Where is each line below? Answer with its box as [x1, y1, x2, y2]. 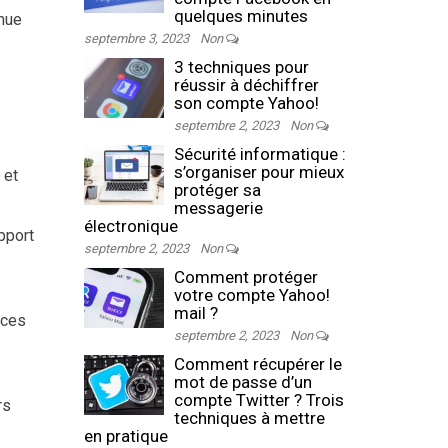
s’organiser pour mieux [173, 162, 344, 182]
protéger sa [173, 180, 261, 200]
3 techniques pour [173, 57, 309, 77]
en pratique [83, 426, 168, 446]
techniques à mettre [173, 408, 325, 428]
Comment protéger [173, 267, 318, 287]
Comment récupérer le [173, 354, 342, 374]
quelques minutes [173, 6, 308, 26]
